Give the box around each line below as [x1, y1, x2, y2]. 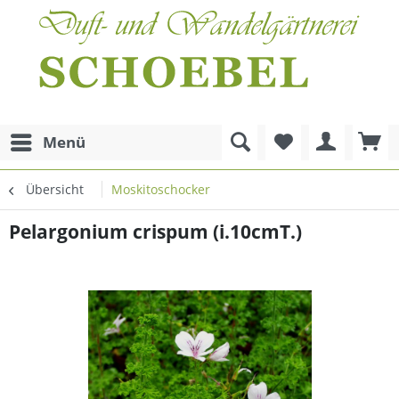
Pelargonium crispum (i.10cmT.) [9, 219, 302, 244]
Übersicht [26, 181, 84, 198]
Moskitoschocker [111, 181, 210, 198]
